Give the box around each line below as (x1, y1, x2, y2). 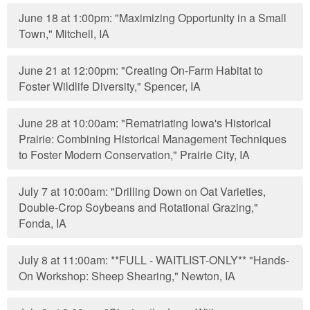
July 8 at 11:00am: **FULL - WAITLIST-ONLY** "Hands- (19, 252, 290, 268)
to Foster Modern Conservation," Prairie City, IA (19, 147, 250, 163)
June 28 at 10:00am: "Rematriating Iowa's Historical (19, 115, 272, 131)
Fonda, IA (19, 215, 67, 231)
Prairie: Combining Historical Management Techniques (19, 131, 287, 147)
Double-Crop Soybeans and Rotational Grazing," (19, 199, 259, 215)
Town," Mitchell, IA (19, 26, 110, 42)
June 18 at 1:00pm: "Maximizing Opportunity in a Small (19, 10, 287, 26)
